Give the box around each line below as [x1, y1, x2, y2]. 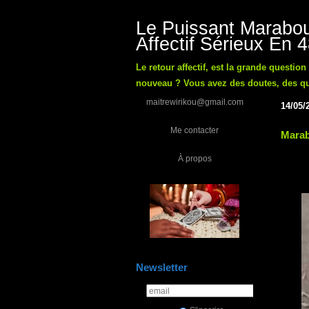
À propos [177, 154, 212, 163]
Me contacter [170, 126, 219, 134]
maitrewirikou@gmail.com [146, 97, 243, 106]
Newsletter [136, 261, 188, 273]
